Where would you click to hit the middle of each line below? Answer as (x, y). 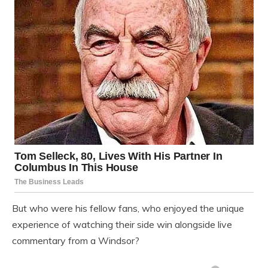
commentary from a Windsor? (76, 240)
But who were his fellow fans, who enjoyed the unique (128, 208)
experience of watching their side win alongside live (122, 224)
